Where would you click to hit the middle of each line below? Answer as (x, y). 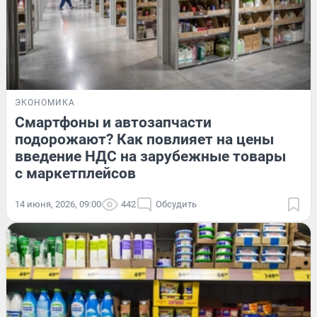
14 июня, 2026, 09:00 (58, 204)
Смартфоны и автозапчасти (113, 122)
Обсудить (176, 204)
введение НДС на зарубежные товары (150, 156)
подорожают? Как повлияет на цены (144, 139)
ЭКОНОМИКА (45, 102)
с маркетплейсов (75, 173)
